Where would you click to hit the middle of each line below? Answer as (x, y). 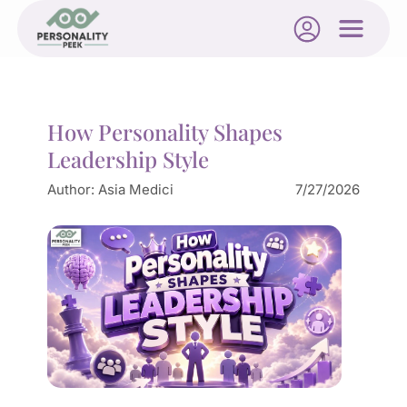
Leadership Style (128, 159)
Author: (72, 189)
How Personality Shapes (164, 132)
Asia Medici (135, 189)
